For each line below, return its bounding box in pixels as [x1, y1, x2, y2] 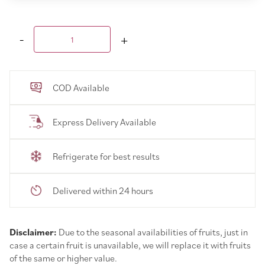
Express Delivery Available [53, 116, 156, 128]
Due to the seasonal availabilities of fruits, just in [59, 226, 248, 238]
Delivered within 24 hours [53, 185, 153, 197]
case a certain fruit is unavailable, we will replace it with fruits [9, 239, 251, 251]
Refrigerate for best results [53, 150, 160, 163]
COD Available [53, 82, 109, 94]
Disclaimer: [9, 226, 59, 238]
